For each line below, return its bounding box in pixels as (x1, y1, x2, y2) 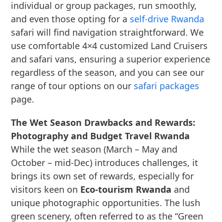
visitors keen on (11, 183, 81, 195)
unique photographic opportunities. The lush (11, 197, 201, 209)
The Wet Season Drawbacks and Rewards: (11, 116, 196, 128)
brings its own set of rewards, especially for (11, 170, 194, 182)
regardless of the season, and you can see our (11, 66, 205, 78)
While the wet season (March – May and (11, 143, 178, 155)
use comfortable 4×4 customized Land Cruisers (11, 40, 208, 52)
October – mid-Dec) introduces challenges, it (11, 157, 199, 168)
